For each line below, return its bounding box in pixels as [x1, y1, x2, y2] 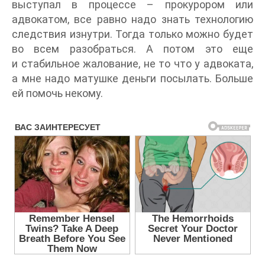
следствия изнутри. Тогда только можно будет [12, 27, 253, 40]
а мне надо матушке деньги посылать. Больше [12, 72, 253, 85]
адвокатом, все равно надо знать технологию [12, 12, 253, 25]
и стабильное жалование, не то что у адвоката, [12, 57, 253, 70]
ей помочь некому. [12, 86, 103, 99]
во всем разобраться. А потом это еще [12, 42, 253, 55]
